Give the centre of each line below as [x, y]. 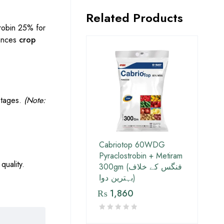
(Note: [35, 100]
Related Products [134, 18]
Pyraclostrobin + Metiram [141, 156]
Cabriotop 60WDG [132, 145]
